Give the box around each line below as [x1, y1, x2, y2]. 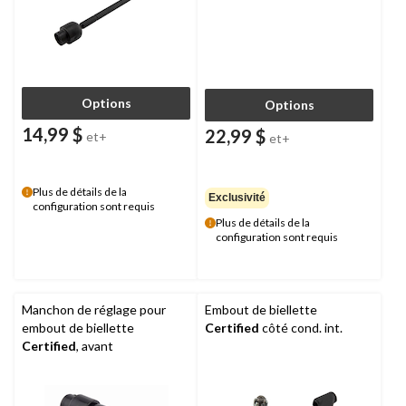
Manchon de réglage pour [22, 301, 166, 317]
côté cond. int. [259, 319, 343, 335]
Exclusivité [208, 190, 266, 204]
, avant [76, 337, 113, 353]
